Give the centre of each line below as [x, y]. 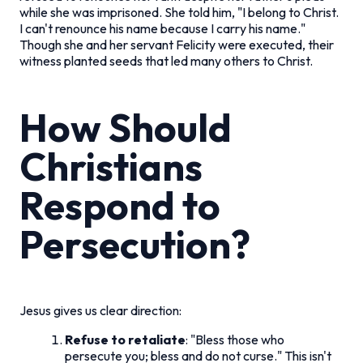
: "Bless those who [235, 339]
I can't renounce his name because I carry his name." [162, 28]
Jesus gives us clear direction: [100, 310]
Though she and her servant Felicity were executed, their [177, 44]
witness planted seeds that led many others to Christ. [166, 60]
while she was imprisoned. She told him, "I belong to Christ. [179, 12]
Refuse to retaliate [125, 339]
